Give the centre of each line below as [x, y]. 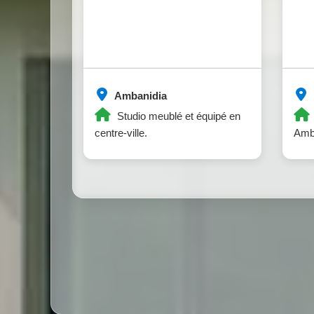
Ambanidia [139, 96]
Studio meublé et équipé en [177, 116]
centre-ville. [121, 133]
